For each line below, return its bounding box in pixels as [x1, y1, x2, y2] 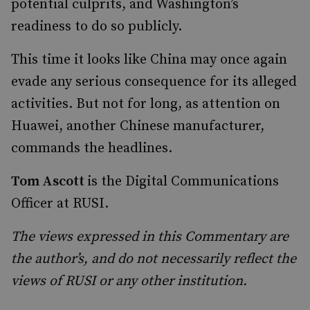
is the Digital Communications [87, 173, 279, 190]
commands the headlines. [11, 140, 172, 157]
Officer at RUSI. [11, 195, 109, 212]
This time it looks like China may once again [11, 51, 287, 69]
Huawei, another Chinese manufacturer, [11, 118, 264, 135]
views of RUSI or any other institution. [11, 273, 247, 290]
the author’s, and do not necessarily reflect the [11, 250, 296, 268]
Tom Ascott [11, 173, 87, 190]
